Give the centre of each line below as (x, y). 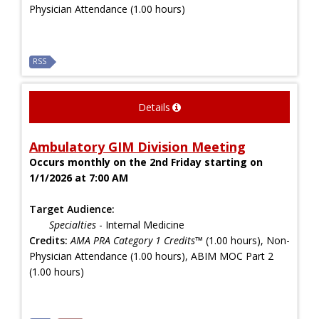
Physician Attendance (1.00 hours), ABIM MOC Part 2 (151, 256)
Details (154, 107)
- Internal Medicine (142, 224)
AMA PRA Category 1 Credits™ (137, 240)
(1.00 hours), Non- (246, 240)
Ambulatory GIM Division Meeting (137, 146)
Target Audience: (72, 209)
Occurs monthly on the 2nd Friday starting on (146, 162)
